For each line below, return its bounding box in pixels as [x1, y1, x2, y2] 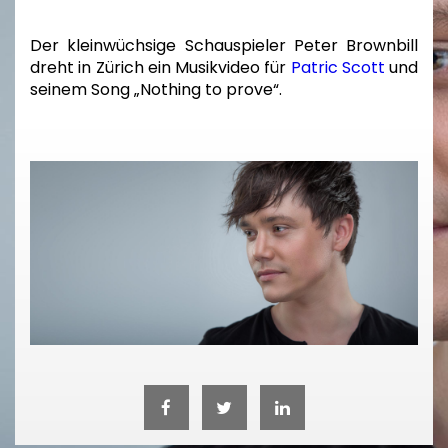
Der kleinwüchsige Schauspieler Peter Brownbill [30, 34, 418, 58]
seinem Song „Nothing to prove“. [30, 78, 282, 102]
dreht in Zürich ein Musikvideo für [30, 56, 291, 80]
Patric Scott [290, 56, 385, 80]
